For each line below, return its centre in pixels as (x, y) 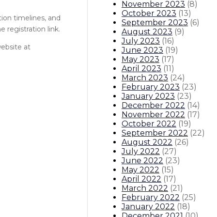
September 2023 (155, 22)
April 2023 (141, 68)
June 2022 (142, 160)
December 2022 (153, 105)
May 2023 (140, 59)
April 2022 (141, 179)
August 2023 (147, 31)
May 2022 (140, 170)
